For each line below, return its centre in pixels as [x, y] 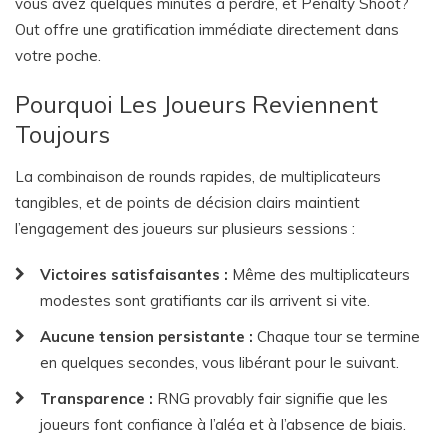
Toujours [62, 134]
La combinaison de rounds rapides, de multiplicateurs [198, 176]
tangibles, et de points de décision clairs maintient [187, 202]
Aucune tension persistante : [146, 336]
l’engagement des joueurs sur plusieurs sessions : [185, 228]
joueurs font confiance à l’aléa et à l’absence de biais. [223, 424]
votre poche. [58, 55]
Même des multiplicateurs [319, 274]
